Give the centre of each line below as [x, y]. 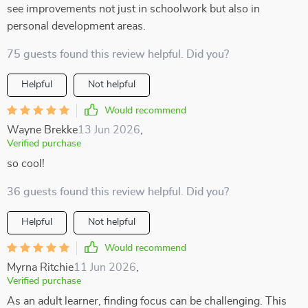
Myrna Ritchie [40, 267]
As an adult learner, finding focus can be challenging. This [147, 301]
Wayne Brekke [42, 130]
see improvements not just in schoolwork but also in [133, 9]
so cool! [26, 164]
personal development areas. [76, 26]
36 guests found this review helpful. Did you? [118, 192]
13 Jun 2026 [109, 130]
